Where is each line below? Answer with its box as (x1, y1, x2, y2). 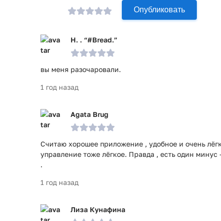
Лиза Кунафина (71, 205, 125, 214)
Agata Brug (71, 110, 109, 118)
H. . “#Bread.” (71, 36, 117, 44)
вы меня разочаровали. (40, 65, 121, 74)
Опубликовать (134, 5, 185, 14)
